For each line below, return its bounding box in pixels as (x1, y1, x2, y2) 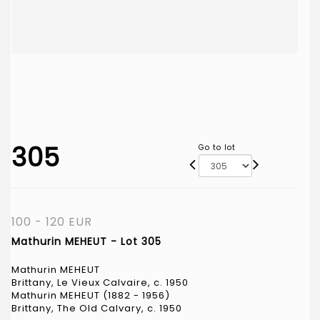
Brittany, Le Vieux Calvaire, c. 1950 (11, 275, 189, 289)
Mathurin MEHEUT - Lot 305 (11, 234, 161, 249)
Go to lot (198, 141, 236, 153)
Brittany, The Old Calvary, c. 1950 (11, 301, 182, 315)
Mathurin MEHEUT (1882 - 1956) (11, 288, 170, 302)
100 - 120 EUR (11, 213, 92, 230)
